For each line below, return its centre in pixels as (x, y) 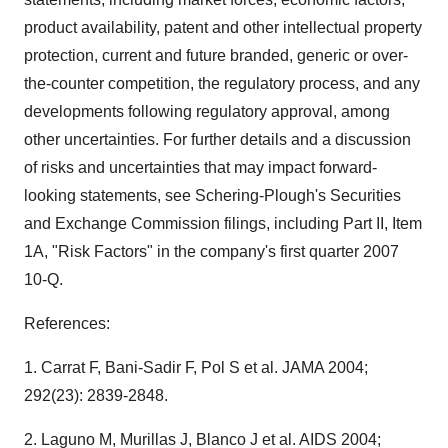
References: (67, 323)
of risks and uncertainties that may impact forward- (200, 167)
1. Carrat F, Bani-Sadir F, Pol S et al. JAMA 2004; (196, 367)
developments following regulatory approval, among (207, 111)
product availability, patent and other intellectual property (223, 27)
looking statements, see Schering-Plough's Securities (212, 195)
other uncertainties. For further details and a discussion (217, 139)
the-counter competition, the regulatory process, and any (222, 83)
